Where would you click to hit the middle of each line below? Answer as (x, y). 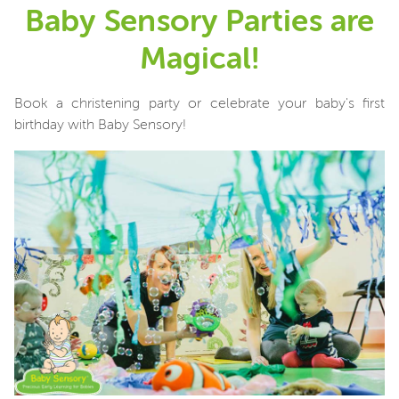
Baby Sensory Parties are (199, 23)
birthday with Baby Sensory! (100, 126)
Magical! (199, 60)
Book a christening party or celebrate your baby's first (199, 104)
